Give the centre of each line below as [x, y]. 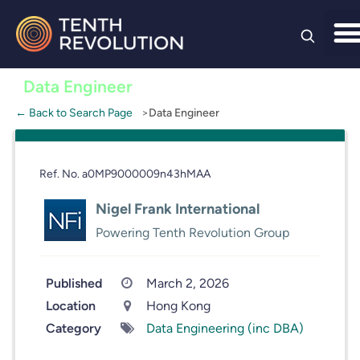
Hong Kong [178, 306]
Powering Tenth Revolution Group [192, 233]
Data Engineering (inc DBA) [225, 328]
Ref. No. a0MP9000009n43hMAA [125, 174]
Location [70, 306]
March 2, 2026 [187, 283]
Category [73, 328]
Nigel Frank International [177, 209]
